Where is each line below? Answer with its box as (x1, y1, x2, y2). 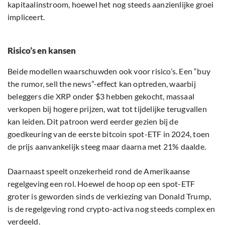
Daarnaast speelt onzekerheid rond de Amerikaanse (8, 166, 190, 176)
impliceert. (8, 12, 45, 22)
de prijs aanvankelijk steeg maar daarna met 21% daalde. (8, 142, 206, 152)
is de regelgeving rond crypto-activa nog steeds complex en (8, 204, 215, 214)
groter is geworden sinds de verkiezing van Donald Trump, (8, 191, 211, 201)
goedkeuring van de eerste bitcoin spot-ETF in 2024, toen (8, 129, 210, 139)
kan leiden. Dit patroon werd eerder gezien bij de (8, 117, 178, 127)
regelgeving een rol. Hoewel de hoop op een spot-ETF (8, 179, 195, 189)
